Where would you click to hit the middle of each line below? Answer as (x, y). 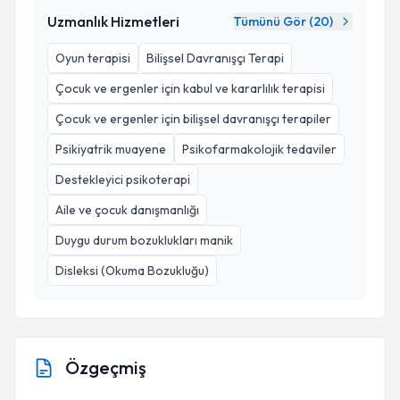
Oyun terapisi (93, 58)
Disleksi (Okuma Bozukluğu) (132, 271)
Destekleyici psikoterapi (123, 179)
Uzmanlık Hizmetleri (113, 21)
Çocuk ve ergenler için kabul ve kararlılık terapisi (190, 88)
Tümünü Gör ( (273, 21)
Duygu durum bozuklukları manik (144, 240)
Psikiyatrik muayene (111, 149)
